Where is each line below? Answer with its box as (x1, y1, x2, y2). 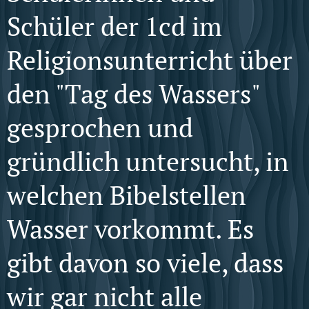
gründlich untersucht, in (7, 144, 289, 179)
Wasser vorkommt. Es (7, 212, 254, 246)
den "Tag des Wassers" (7, 77, 259, 111)
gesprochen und (7, 110, 193, 145)
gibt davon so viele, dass (7, 246, 283, 280)
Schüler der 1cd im (7, 9, 222, 43)
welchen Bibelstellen (7, 178, 246, 212)
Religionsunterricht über (7, 43, 292, 77)
